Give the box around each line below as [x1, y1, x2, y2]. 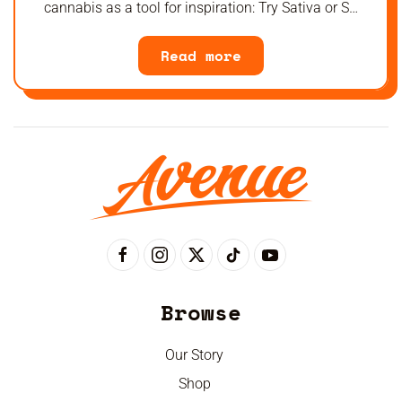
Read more [161, 45, 241, 66]
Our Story [165, 346, 223, 363]
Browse [161, 296, 241, 328]
